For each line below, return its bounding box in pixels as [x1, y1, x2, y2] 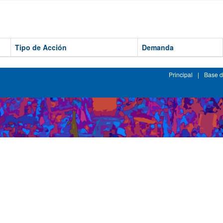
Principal [169, 70, 193, 79]
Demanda [142, 42, 174, 52]
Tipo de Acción [15, 42, 67, 52]
